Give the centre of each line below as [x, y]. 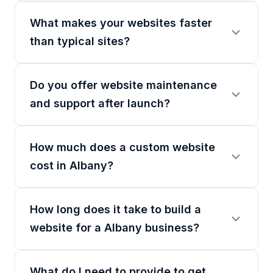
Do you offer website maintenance [123, 85]
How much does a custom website [122, 147]
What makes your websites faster [121, 23]
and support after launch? [100, 103]
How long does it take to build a [115, 209]
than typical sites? [80, 41]
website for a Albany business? [115, 228]
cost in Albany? [72, 165]
